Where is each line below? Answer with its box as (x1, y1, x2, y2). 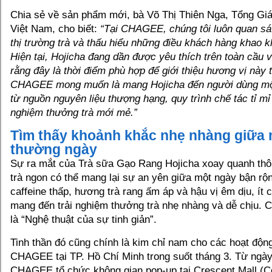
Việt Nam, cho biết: (10, 23, 100, 35)
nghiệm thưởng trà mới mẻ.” (10, 107, 137, 118)
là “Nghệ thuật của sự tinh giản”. (10, 214, 157, 225)
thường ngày (10, 141, 97, 157)
